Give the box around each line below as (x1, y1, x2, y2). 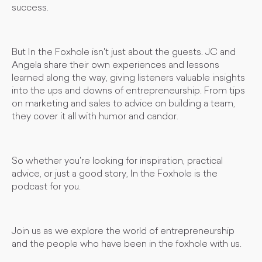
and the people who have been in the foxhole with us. (12, 240, 242, 249)
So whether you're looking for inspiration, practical (12, 157, 223, 166)
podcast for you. (12, 182, 81, 192)
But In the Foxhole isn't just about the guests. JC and (12, 48, 236, 57)
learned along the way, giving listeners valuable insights (12, 74, 245, 83)
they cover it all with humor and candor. (12, 112, 178, 122)
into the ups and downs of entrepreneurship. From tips (12, 87, 245, 96)
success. (12, 4, 49, 13)
